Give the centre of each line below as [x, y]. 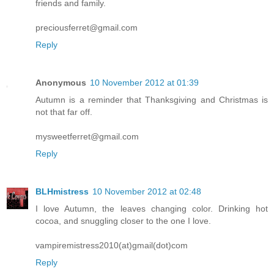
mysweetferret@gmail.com [87, 137]
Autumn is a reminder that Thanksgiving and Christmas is [152, 100]
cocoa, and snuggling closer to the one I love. [123, 221]
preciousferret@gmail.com [87, 28]
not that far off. [64, 112]
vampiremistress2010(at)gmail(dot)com [112, 246]
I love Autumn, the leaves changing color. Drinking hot [152, 209]
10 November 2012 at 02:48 [147, 192]
